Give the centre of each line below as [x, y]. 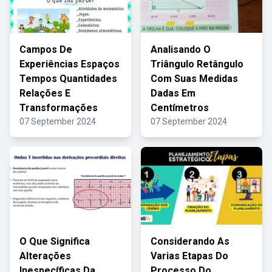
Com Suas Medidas [194, 79]
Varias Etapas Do [189, 256]
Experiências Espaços [70, 64]
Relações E [45, 93]
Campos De [46, 49]
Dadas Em [173, 93]
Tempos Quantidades [68, 79]
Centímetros [180, 108]
